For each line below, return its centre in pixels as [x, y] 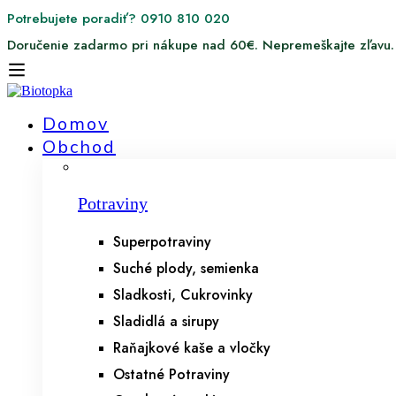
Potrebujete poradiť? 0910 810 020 [118, 19]
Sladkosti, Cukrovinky [183, 295]
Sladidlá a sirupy [166, 321]
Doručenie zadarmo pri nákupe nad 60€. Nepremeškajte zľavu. [201, 45]
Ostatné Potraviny [171, 374]
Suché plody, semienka [186, 268]
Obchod [79, 147]
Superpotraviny [162, 242]
